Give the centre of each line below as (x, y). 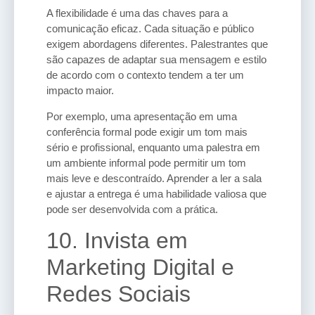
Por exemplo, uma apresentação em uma (142, 116)
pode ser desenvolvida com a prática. (132, 209)
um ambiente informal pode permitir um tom (146, 162)
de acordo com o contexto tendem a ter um (145, 75)
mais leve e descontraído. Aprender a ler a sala (154, 178)
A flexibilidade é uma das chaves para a (137, 13)
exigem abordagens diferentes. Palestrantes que (157, 44)
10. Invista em (117, 241)
